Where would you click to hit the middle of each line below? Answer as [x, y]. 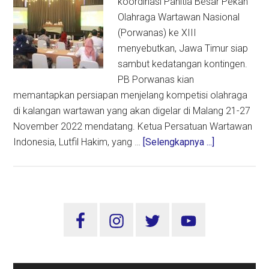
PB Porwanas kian [156, 80]
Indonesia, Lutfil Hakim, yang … [78, 142]
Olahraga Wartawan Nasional [179, 17]
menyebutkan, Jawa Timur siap [183, 49]
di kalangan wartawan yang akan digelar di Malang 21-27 [132, 111]
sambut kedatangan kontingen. [183, 64]
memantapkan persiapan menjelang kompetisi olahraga [131, 95]
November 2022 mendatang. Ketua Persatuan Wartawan [133, 127]
